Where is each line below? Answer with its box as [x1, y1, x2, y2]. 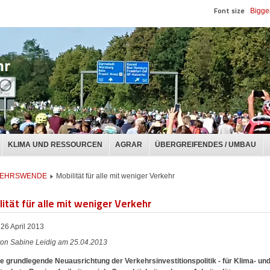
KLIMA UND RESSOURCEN [8, 140, 102, 149]
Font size [214, 5, 245, 16]
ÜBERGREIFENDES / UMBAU [155, 140, 256, 149]
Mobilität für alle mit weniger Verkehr [56, 172, 175, 181]
